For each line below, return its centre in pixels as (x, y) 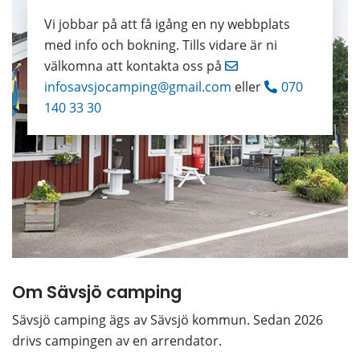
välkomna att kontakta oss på (134, 65)
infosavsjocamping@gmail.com (137, 86)
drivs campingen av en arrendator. (117, 340)
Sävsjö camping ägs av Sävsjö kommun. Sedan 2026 (168, 319)
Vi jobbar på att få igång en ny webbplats (167, 24)
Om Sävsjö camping (97, 292)
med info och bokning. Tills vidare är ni (160, 45)
